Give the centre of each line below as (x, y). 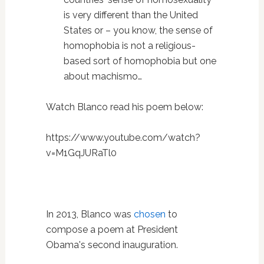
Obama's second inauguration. (112, 245)
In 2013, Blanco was (90, 214)
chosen (151, 214)
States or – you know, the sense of (138, 31)
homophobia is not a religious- (129, 46)
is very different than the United (131, 15)
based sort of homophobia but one (140, 61)
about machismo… (103, 77)
